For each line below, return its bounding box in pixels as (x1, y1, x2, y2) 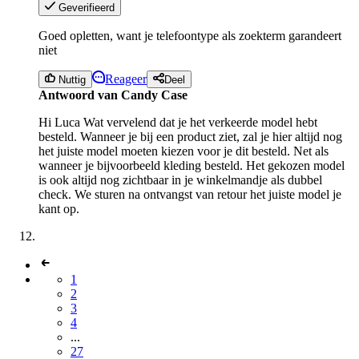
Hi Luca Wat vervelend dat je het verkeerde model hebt (38, 115, 317, 129)
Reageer (105, 71, 147, 86)
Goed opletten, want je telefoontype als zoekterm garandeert (38, 28, 341, 42)
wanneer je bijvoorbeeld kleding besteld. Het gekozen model (38, 158, 345, 172)
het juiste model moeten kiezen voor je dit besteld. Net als (38, 143, 329, 158)
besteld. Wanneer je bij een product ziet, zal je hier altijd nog (38, 129, 342, 143)
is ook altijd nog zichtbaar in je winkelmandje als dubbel (38, 172, 322, 187)
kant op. (38, 201, 79, 216)
